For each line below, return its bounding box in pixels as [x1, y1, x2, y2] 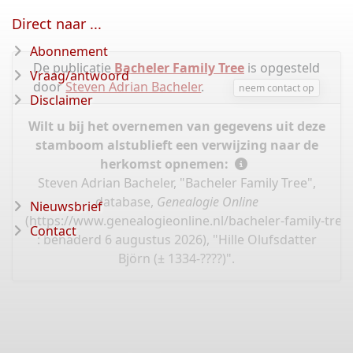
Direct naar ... [12, 14, 102, 33]
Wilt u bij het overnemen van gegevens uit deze [28, 117, 325, 136]
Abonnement [30, 43, 108, 60]
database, [95, 193, 157, 211]
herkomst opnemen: [99, 155, 232, 173]
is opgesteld [244, 59, 320, 76]
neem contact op [239, 80, 314, 95]
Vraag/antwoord [30, 67, 129, 84]
